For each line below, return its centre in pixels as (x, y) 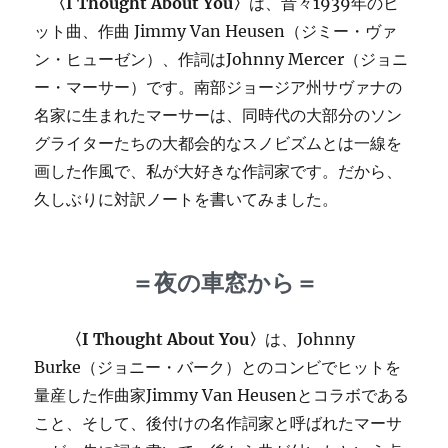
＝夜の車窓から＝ (224, 282)
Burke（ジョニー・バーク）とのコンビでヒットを (218, 366)
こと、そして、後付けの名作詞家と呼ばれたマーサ (218, 422)
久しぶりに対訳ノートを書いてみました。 (186, 198)
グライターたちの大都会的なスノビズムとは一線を (218, 142)
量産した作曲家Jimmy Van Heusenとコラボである (222, 394)
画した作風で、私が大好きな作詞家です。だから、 (218, 170)
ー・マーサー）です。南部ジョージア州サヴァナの (218, 86)
